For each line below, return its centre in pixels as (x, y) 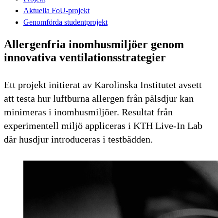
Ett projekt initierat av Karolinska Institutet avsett (103, 84)
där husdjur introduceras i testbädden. (78, 139)
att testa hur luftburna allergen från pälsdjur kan (99, 98)
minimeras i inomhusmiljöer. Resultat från (88, 112)
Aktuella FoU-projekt (56, 10)
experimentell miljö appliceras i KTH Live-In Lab (103, 125)
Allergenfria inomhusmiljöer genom (94, 44)
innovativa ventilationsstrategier (85, 57)
